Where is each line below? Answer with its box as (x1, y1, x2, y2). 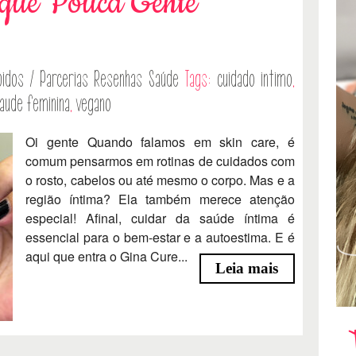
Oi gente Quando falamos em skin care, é (25, 132, 295, 151)
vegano (75, 91, 111, 116)
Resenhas (94, 67, 143, 91)
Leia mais (215, 259, 279, 277)
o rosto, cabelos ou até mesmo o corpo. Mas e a (25, 170, 295, 189)
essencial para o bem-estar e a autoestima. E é (25, 227, 295, 246)
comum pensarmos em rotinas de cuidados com (25, 151, 295, 170)
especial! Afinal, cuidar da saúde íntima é (25, 208, 295, 227)
